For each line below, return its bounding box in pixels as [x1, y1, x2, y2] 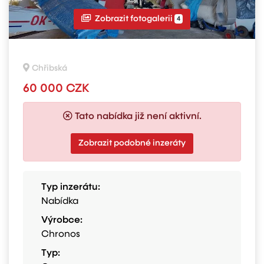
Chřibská [32, 64, 67, 72]
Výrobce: [41, 216, 82, 225]
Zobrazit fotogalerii [93, 15, 174, 23]
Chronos [41, 230, 80, 239]
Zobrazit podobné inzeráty [78, 139, 186, 147]
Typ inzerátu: [41, 183, 100, 192]
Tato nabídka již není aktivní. [74, 112, 202, 121]
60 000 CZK [23, 82, 90, 94]
